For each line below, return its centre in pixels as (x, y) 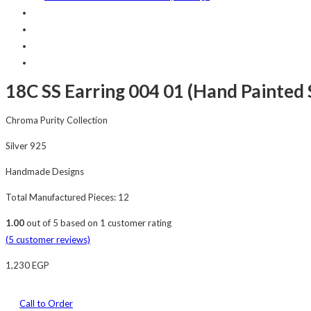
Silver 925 (26, 145)
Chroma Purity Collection (57, 120)
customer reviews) (52, 239)
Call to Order (46, 303)
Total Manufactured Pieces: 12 (67, 197)
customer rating (138, 222)
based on (79, 222)
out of (39, 222)
